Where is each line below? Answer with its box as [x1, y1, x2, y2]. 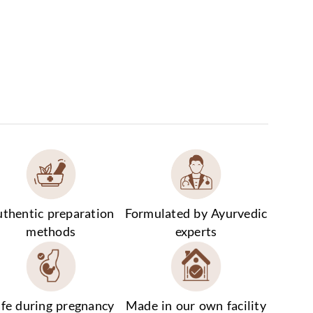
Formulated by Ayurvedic [124, 206, 268, 221]
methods [26, 224, 76, 240]
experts [175, 224, 217, 240]
